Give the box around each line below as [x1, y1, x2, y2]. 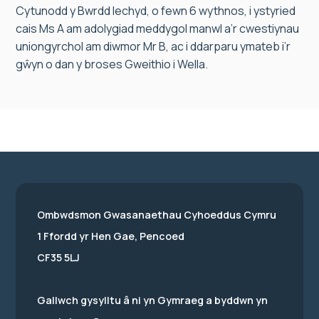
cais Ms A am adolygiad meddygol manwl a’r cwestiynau [16, 21, 299, 36]
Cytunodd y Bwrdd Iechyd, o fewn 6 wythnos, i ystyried [16, 3, 296, 19]
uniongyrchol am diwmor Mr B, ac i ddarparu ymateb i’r [16, 38, 291, 54]
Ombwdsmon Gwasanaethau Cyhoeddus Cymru [37, 208, 276, 221]
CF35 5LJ [37, 251, 80, 264]
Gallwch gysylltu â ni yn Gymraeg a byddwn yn [37, 293, 268, 307]
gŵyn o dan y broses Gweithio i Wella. [16, 56, 208, 72]
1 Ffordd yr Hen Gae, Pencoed [37, 229, 184, 243]
